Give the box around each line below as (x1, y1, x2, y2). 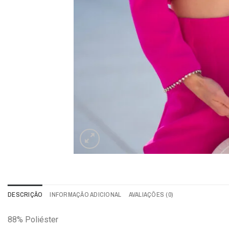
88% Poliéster (8, 214, 58, 224)
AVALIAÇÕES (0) (128, 190, 174, 199)
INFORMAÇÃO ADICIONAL (50, 190, 122, 199)
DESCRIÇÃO (8, 190, 43, 199)
